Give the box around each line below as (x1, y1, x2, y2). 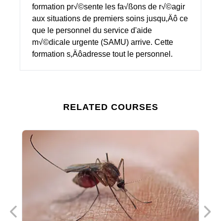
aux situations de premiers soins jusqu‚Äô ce (32, 14, 188, 23)
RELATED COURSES (63, 102, 158, 112)
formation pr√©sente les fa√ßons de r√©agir (32, 2, 185, 11)
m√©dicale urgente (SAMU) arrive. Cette (32, 37, 173, 46)
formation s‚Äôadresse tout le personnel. (32, 49, 173, 58)
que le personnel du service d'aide (32, 26, 152, 35)
